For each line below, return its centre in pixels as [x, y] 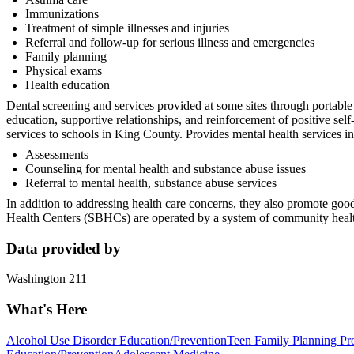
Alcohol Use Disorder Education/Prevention [117, 340]
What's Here [47, 310]
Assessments [57, 154]
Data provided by [64, 248]
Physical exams [64, 71]
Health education [68, 85]
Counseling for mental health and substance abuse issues [166, 169]
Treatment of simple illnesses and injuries [127, 28]
